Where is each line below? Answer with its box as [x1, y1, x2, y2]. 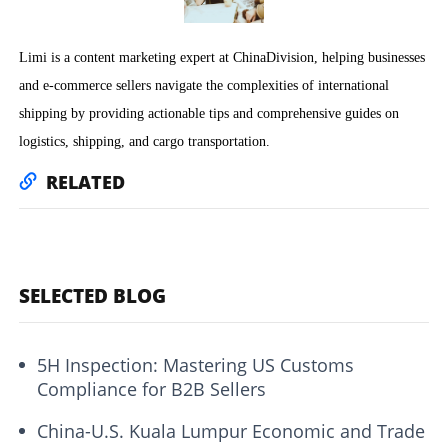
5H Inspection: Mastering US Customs [37, 352, 355, 377]
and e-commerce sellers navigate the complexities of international [19, 76, 390, 93]
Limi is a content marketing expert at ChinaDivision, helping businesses [19, 48, 426, 65]
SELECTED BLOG [19, 282, 167, 309]
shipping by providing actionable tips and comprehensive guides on [19, 104, 400, 121]
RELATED [45, 169, 125, 194]
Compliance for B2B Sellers [37, 376, 267, 401]
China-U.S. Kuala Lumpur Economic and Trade [37, 418, 426, 443]
